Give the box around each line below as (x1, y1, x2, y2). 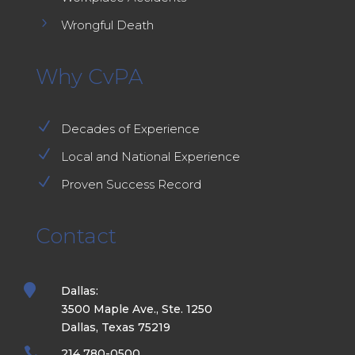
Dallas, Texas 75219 (60, 320, 170, 335)
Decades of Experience (60, 121, 200, 137)
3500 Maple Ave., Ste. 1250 (60, 302, 212, 317)
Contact (35, 223, 116, 250)
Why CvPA (35, 64, 143, 90)
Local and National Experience (60, 149, 240, 165)
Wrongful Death (60, 17, 154, 33)
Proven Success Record (60, 177, 201, 193)
